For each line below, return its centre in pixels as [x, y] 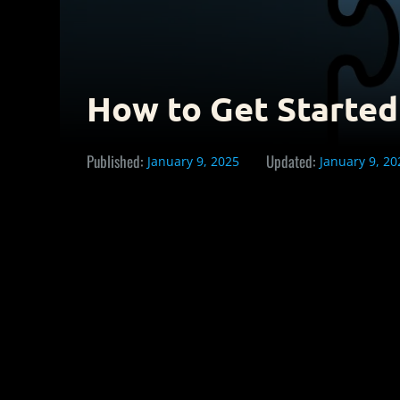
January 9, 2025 [194, 161]
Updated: [291, 161]
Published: [115, 161]
